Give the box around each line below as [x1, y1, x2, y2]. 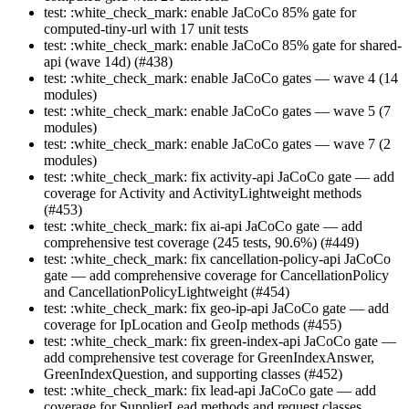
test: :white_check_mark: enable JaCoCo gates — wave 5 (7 [44, 103, 391, 120]
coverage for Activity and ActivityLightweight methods [44, 185, 362, 202]
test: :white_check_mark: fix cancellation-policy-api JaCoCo [44, 251, 391, 267]
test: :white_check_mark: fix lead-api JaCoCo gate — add [44, 383, 376, 399]
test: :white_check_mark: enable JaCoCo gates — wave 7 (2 [44, 136, 391, 152]
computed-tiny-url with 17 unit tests [44, 21, 248, 37]
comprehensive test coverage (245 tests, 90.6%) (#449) [44, 235, 359, 251]
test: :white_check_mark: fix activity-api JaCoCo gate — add [44, 169, 394, 185]
